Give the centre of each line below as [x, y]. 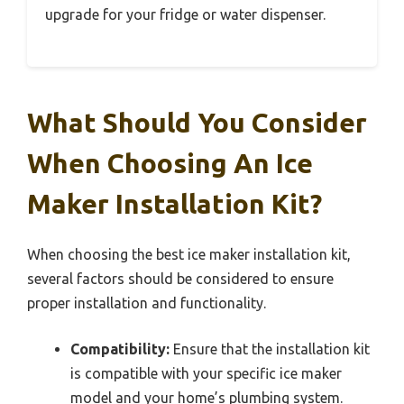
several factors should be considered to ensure [180, 279]
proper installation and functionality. [147, 303]
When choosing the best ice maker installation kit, [189, 255]
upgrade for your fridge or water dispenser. [185, 15]
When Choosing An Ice [170, 164]
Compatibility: [120, 349]
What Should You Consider [197, 123]
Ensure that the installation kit [270, 349]
